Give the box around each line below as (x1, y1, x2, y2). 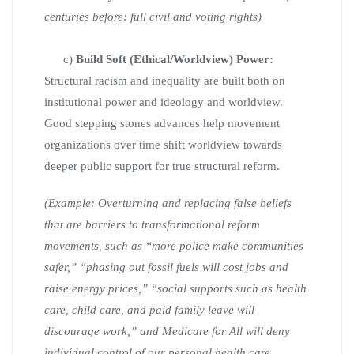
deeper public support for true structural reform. (44, 159, 280, 172)
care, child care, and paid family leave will (44, 303, 254, 316)
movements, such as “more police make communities (44, 239, 303, 252)
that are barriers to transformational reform (44, 217, 260, 231)
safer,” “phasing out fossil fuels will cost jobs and (44, 260, 288, 273)
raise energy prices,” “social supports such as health (44, 281, 307, 295)
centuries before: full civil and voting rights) (44, 9, 262, 23)
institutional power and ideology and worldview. (44, 95, 283, 108)
